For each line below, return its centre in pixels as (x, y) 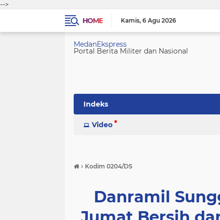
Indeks (96, 104)
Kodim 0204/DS (109, 166)
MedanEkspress (100, 44)
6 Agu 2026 (159, 20)
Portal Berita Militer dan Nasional (131, 51)
